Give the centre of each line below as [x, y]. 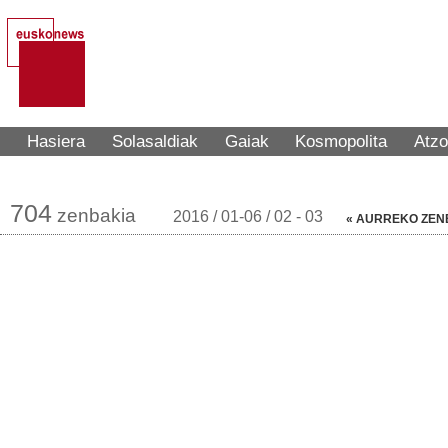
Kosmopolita [341, 141]
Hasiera [55, 141]
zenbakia [93, 216]
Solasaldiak [154, 141]
